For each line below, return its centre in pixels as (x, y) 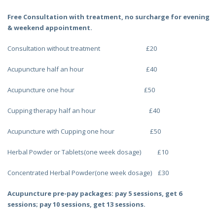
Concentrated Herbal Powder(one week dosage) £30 (88, 172)
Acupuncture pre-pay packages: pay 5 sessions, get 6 (95, 193)
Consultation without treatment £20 (82, 48)
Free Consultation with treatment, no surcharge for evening (109, 17)
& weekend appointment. (50, 27)
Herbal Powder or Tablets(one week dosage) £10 (88, 152)
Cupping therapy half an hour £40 (84, 110)
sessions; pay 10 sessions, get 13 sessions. (76, 204)
